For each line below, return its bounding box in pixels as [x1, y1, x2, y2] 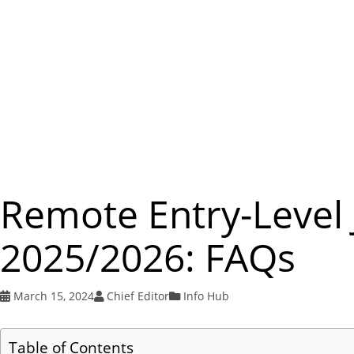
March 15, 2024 [13, 288, 94, 304]
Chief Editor [107, 288, 170, 304]
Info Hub [183, 288, 229, 304]
